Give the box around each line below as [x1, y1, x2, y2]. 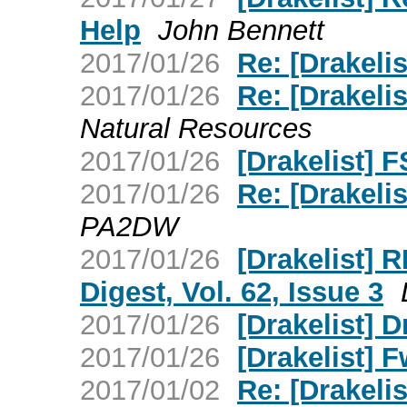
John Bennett [158, 14, 324, 46]
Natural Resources [80, 112, 313, 144]
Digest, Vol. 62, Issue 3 [80, 275, 383, 308]
